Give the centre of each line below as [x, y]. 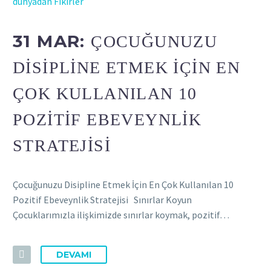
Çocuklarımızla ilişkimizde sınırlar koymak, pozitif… [121, 215]
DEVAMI [74, 254]
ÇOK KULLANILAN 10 [105, 93]
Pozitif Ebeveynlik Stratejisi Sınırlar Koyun [104, 200]
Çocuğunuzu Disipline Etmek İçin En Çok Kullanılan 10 [123, 185]
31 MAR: [52, 41]
